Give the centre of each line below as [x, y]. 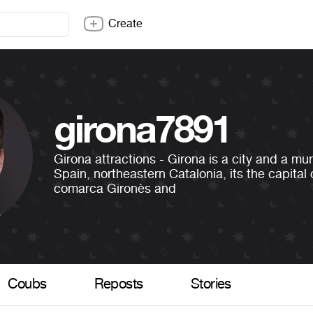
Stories [211, 285]
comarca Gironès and [115, 189]
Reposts [118, 285]
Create [125, 23]
